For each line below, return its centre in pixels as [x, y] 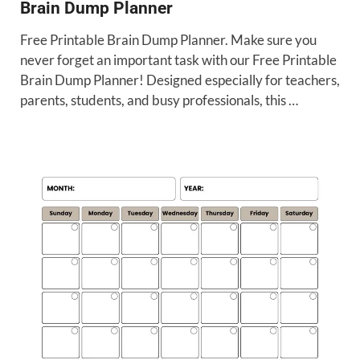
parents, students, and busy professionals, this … [159, 100]
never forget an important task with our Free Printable [178, 60]
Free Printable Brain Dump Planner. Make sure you [168, 40]
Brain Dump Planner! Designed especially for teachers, [180, 80]
